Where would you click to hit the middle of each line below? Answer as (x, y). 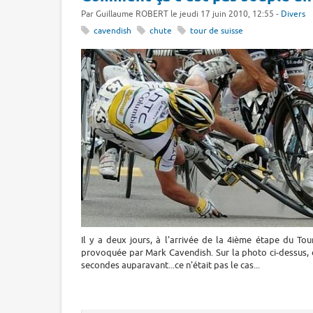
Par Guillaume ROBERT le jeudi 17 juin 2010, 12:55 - (181, 14)
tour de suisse (217, 31)
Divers (293, 14)
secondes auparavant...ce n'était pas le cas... (170, 265)
